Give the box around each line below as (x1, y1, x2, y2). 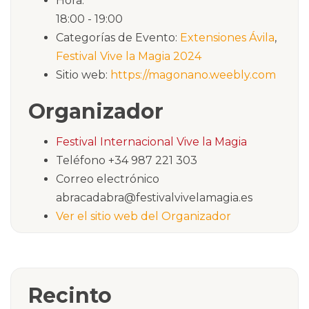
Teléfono (56, 153, 108, 167)
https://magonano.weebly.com (110, 68, 276, 81)
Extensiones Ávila (180, 30, 275, 44)
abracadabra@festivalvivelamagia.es (56, 190, 252, 204)
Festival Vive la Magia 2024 (56, 49, 201, 63)
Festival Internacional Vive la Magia (56, 134, 247, 148)
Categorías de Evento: (56, 30, 177, 44)
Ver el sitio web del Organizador (56, 209, 231, 223)
